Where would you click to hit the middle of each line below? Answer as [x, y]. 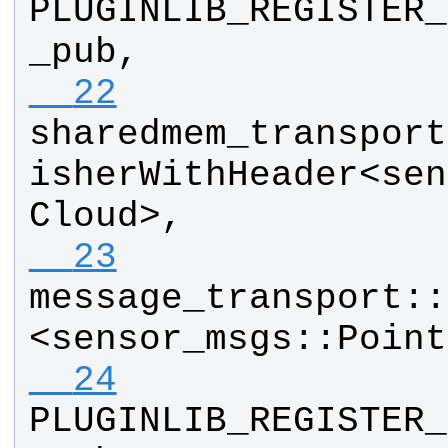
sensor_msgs [171, 340]
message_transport [215, 299]
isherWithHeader [193, 176]
